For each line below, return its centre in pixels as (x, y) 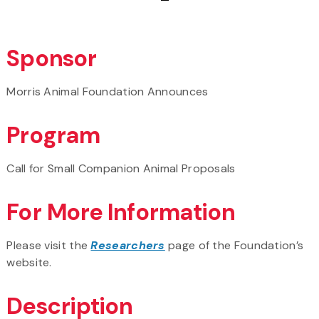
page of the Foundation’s (234, 245)
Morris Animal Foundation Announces (108, 91)
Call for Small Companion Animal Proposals (121, 168)
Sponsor (52, 58)
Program (54, 135)
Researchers (128, 245)
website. (29, 262)
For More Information (121, 212)
